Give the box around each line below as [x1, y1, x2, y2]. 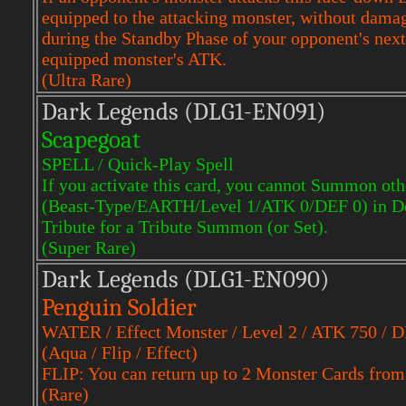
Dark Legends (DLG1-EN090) [42, 266, 329, 294]
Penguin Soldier [42, 294, 197, 322]
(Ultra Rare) [42, 70, 131, 90]
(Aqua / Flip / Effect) [42, 343, 198, 362]
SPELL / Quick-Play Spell [42, 154, 234, 174]
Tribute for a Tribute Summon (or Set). [42, 217, 328, 237]
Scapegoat [42, 126, 140, 154]
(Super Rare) [42, 237, 136, 257]
